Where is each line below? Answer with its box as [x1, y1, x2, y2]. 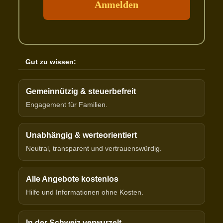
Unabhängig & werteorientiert [25, 131, 137, 140]
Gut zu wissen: [25, 58, 76, 66]
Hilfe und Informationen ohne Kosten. [25, 188, 143, 197]
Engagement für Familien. [25, 101, 108, 109]
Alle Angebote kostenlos [25, 175, 118, 184]
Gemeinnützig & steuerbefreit [25, 87, 136, 96]
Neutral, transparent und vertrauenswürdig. [25, 144, 162, 153]
